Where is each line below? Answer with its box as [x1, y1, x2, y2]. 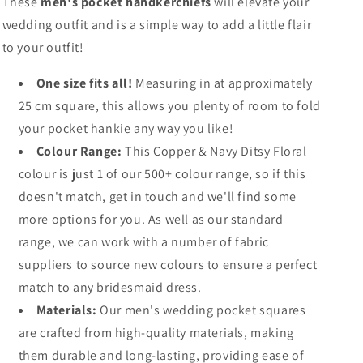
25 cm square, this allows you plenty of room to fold [18, 97, 321, 114]
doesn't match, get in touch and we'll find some [18, 188, 297, 205]
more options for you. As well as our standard [18, 211, 284, 228]
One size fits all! [36, 75, 133, 92]
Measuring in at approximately [132, 75, 313, 92]
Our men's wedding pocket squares [96, 301, 306, 318]
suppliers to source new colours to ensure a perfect [18, 256, 318, 273]
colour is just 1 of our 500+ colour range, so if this [18, 165, 306, 182]
